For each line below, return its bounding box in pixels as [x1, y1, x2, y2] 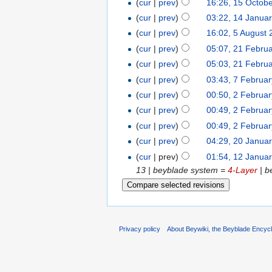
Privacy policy [119, 225, 160, 233]
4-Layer [228, 165, 258, 175]
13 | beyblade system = [136, 165, 228, 175]
